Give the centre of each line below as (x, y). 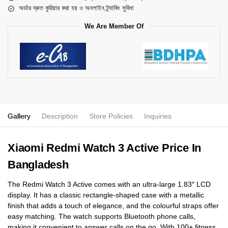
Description (60, 116)
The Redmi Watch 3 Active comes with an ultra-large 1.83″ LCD (109, 184)
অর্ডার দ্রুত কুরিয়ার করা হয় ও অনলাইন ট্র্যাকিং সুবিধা (76, 8)
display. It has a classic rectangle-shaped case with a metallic (106, 195)
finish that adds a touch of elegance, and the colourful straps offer (113, 206)
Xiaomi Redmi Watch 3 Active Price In (105, 148)
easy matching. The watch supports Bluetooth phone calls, (102, 217)
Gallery (19, 116)
